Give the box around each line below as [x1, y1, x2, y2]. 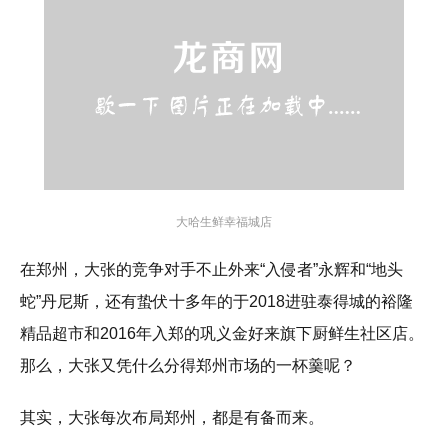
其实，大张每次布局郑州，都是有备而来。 [20, 409, 324, 427]
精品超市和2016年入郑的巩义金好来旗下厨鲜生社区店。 [20, 325, 424, 343]
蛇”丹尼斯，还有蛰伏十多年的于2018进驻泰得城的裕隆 [20, 293, 413, 311]
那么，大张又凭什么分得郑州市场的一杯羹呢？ [20, 357, 356, 375]
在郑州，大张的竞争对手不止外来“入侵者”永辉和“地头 [20, 261, 403, 279]
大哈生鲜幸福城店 [176, 215, 272, 230]
